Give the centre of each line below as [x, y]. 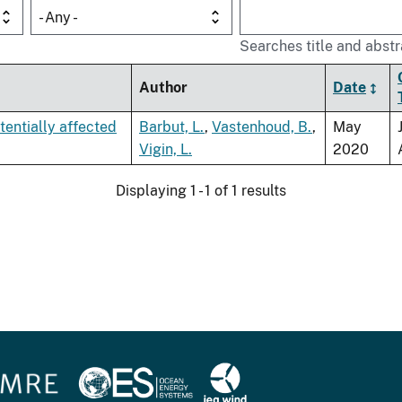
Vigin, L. [166, 150]
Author [163, 88]
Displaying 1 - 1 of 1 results [201, 191]
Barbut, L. [172, 127]
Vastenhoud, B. [262, 127]
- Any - [58, 18]
